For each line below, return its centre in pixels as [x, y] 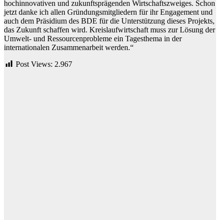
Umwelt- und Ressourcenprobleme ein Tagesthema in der [93, 38]
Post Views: [34, 64]
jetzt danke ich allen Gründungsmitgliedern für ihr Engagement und [108, 12]
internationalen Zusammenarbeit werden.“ [69, 47]
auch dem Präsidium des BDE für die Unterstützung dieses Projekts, [109, 21]
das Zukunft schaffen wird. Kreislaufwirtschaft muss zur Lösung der [110, 29]
